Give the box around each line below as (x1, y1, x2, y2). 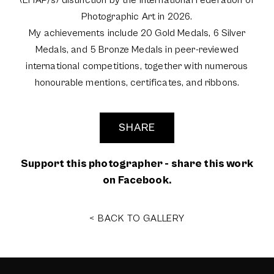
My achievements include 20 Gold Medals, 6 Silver (29, 28, 245, 39)
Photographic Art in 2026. (81, 11, 193, 22)
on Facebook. (103, 174, 171, 187)
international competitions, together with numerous (26, 61, 248, 72)
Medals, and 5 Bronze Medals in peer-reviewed (35, 44, 239, 55)
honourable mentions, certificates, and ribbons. (34, 77, 240, 88)
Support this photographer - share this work (21, 157, 253, 170)
